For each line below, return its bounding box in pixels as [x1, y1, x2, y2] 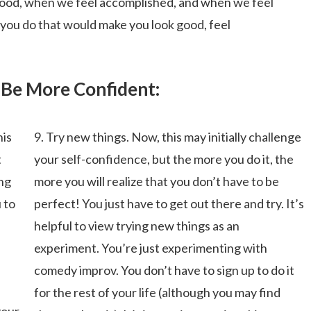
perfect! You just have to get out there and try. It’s [33, 196, 304, 211]
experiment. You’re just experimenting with [33, 240, 267, 255]
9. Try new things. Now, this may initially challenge [33, 129, 301, 144]
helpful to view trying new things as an [33, 218, 239, 233]
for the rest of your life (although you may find [33, 285, 280, 300]
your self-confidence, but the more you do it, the [33, 151, 294, 167]
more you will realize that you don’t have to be [33, 174, 279, 189]
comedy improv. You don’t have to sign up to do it [33, 262, 294, 278]
